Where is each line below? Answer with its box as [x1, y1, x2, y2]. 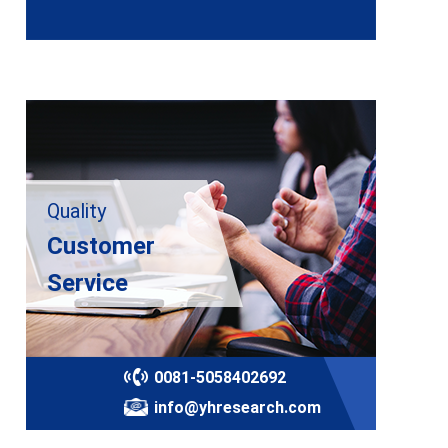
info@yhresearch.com [154, 397, 321, 417]
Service [47, 269, 128, 297]
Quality [47, 199, 106, 223]
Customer [47, 232, 155, 260]
